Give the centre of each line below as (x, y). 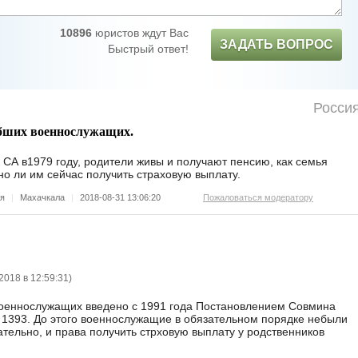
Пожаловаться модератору (258, 197)
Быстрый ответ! (148, 49)
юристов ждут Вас (140, 33)
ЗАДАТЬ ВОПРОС (276, 44)
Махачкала (42, 197)
